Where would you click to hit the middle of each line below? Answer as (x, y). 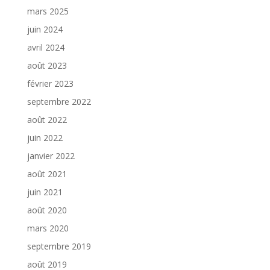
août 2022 (47, 120)
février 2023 (50, 84)
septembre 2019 (59, 246)
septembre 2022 (59, 102)
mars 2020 (48, 228)
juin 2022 (45, 138)
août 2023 (47, 66)
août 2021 (47, 174)
